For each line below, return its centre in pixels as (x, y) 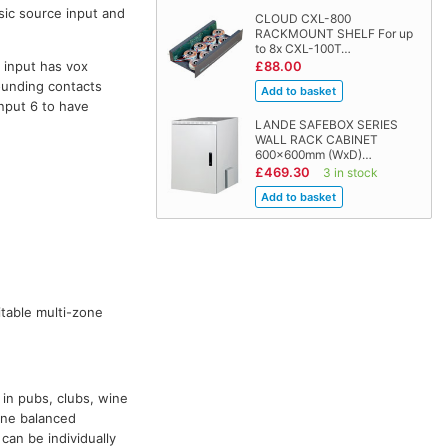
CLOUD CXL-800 (302, 19)
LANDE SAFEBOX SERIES (326, 125)
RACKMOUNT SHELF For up (333, 34)
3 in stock (350, 173)
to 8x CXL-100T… (302, 49)
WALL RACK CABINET (316, 140)
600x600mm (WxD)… (313, 155)
